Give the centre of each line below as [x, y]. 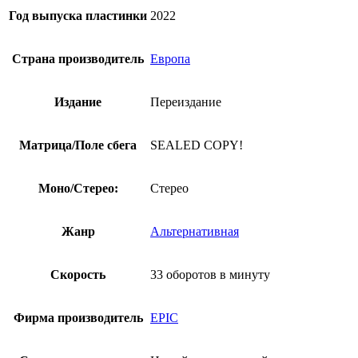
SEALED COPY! [197, 145]
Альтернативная [195, 231]
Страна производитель [78, 58]
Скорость [78, 274]
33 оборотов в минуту [210, 274]
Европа [170, 58]
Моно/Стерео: [78, 188]
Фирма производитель [78, 317]
